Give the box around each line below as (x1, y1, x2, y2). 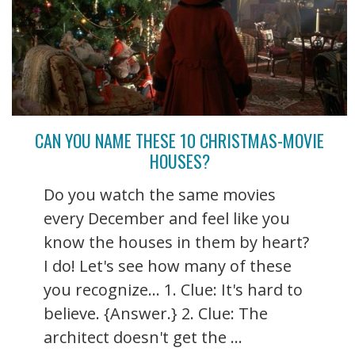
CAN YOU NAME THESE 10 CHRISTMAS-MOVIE (35, 127, 324, 153)
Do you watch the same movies (44, 183, 276, 205)
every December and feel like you (44, 207, 290, 229)
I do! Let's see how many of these (44, 254, 292, 277)
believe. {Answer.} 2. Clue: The (44, 302, 268, 324)
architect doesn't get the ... (44, 326, 242, 348)
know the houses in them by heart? (44, 231, 309, 253)
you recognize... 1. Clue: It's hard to (44, 278, 303, 300)
